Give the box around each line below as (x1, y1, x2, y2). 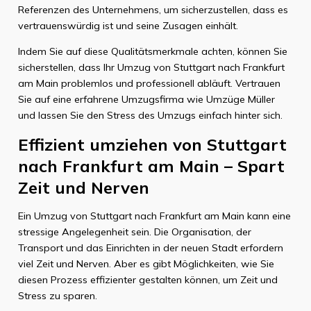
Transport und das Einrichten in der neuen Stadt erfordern (17, 242, 283, 255)
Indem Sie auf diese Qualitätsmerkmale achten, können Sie (17, 45, 287, 58)
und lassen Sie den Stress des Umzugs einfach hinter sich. (17, 109, 283, 122)
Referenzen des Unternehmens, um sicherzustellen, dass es (17, 3, 288, 16)
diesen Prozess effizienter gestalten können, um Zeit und (17, 274, 278, 287)
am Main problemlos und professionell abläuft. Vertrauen (17, 77, 280, 90)
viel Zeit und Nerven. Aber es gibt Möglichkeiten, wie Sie (17, 258, 274, 271)
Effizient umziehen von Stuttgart (17, 133, 287, 155)
